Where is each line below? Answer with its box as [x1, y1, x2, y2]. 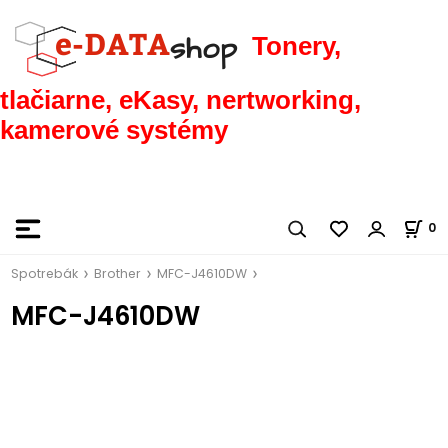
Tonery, [252, 31, 342, 60]
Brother [94, 264, 142, 282]
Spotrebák [11, 264, 79, 282]
